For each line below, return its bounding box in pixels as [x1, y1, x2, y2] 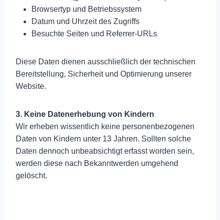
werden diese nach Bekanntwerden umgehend [16, 159, 178, 167]
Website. [16, 82, 46, 90]
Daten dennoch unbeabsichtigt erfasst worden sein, [16, 146, 194, 155]
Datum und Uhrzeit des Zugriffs [31, 17, 139, 26]
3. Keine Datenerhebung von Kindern [16, 110, 154, 118]
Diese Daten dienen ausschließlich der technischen [16, 57, 195, 66]
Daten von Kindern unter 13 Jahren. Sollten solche [16, 134, 191, 143]
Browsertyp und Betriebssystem [31, 4, 141, 13]
